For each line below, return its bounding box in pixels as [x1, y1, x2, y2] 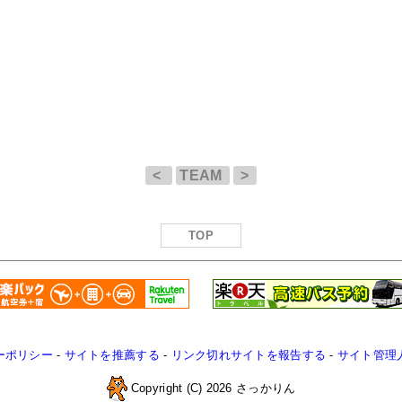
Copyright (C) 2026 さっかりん [127, 380, 296, 395]
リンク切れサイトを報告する [170, 348, 327, 363]
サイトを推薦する [64, 348, 160, 363]
